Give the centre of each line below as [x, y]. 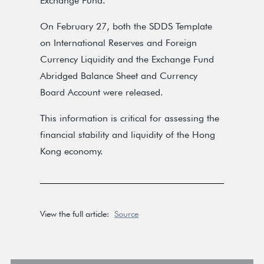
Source [126, 214]
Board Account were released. [102, 92]
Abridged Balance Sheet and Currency [119, 76]
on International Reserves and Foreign [118, 43]
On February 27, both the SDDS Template [126, 26]
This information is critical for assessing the [130, 118]
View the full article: [75, 214]
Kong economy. [72, 151]
